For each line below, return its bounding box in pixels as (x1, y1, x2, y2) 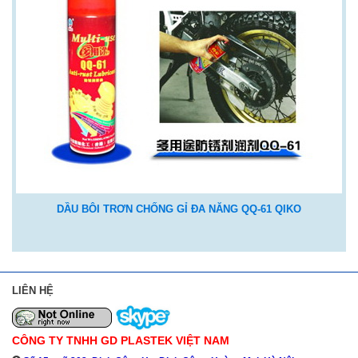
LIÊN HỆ (12, 284, 54, 297)
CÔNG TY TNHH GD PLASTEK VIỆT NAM (12, 333, 229, 347)
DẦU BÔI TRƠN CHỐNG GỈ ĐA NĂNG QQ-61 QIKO (57, 203, 301, 216)
